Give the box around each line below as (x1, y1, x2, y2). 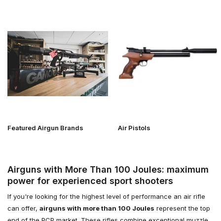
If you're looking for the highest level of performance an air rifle (7, 192, 205, 200)
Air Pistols (118, 123, 150, 132)
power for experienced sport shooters (7, 175, 173, 186)
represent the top (154, 204, 210, 212)
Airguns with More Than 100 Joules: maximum (7, 164, 209, 175)
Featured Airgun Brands (7, 123, 83, 132)
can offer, (7, 204, 39, 212)
